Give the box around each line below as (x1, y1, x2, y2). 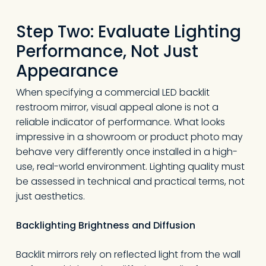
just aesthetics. (15, 189, 85, 203)
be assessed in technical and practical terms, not (15, 175, 245, 188)
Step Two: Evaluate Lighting (15, 20, 241, 43)
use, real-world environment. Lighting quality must (15, 160, 245, 173)
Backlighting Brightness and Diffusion (15, 218, 195, 232)
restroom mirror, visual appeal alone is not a (15, 100, 218, 114)
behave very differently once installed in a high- (15, 145, 237, 159)
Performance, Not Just (15, 40, 198, 63)
